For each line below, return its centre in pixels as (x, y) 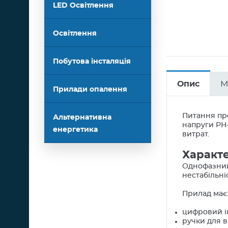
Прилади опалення (90, 90)
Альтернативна (82, 118)
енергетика (75, 130)
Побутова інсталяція (92, 62)
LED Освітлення (83, 6)
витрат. (196, 134)
